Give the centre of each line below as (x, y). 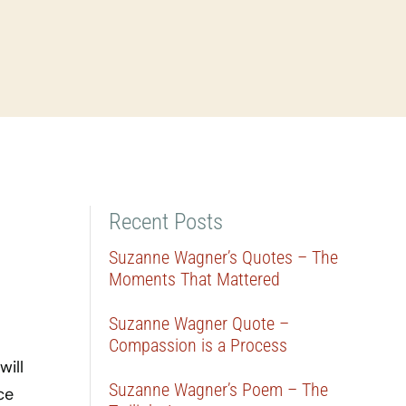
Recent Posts (166, 222)
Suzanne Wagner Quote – (199, 324)
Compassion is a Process (198, 345)
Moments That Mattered (195, 279)
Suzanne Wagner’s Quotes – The (224, 257)
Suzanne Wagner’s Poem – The (219, 390)
